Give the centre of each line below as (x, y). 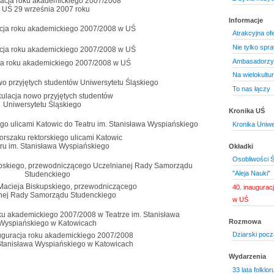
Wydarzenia (247, 257)
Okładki (241, 146)
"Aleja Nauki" (251, 173)
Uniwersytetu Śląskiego (42, 104)
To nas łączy (251, 89)
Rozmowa (245, 221)
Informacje (246, 20)
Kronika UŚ (247, 111)
